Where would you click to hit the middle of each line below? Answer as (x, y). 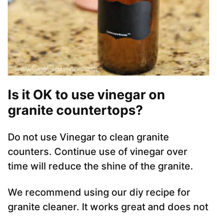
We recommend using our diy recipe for (99, 193)
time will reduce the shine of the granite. (101, 166)
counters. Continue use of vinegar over (98, 152)
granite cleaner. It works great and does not (108, 207)
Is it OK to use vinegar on (86, 95)
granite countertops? (75, 110)
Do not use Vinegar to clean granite (88, 137)
